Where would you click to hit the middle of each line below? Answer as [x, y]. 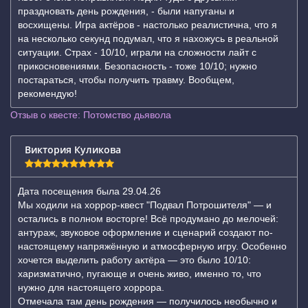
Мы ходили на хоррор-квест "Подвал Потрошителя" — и [145, 205]
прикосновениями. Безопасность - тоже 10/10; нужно [137, 66]
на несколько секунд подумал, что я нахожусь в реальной [148, 38]
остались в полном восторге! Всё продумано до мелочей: [148, 219]
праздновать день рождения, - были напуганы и [126, 11]
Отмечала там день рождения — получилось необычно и [147, 301]
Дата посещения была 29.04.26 [89, 191]
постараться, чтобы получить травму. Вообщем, [126, 80]
